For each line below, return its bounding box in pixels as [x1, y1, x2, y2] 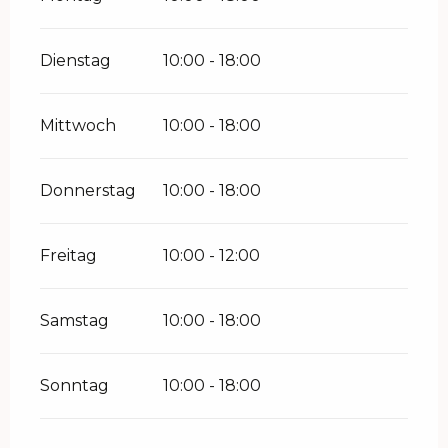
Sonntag [40, 376, 109, 396]
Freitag [40, 246, 97, 266]
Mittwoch [40, 116, 116, 136]
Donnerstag [40, 181, 136, 201]
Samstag [40, 311, 109, 331]
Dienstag [40, 51, 111, 71]
